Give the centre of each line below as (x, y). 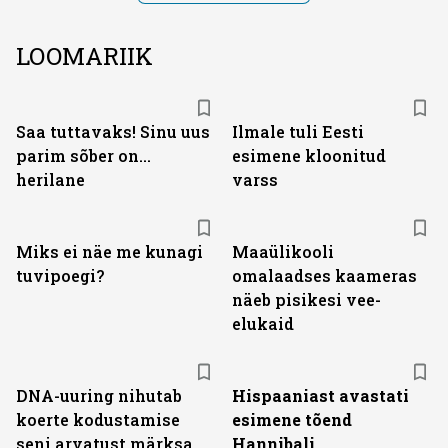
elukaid (263, 323)
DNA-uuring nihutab (99, 395)
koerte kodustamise (98, 419)
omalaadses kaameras (324, 275)
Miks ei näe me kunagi (109, 251)
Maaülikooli (283, 251)
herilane (50, 179)
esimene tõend (292, 419)
